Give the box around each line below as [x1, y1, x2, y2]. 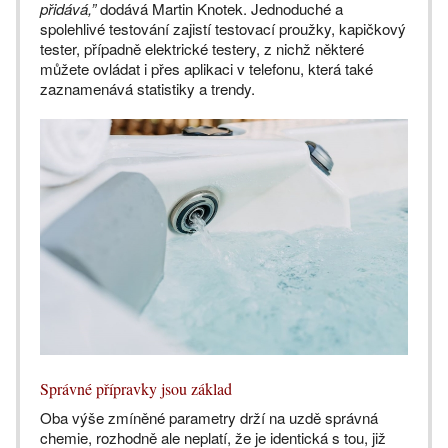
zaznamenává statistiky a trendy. [40, 77, 255, 99]
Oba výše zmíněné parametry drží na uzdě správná [40, 407, 378, 429]
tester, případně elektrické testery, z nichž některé [40, 37, 364, 59]
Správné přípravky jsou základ [40, 378, 232, 400]
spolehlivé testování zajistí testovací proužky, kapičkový [40, 17, 406, 39]
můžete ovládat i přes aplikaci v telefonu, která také [40, 57, 373, 79]
